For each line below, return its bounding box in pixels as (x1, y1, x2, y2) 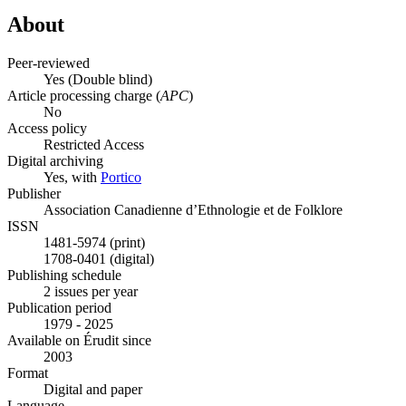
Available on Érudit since (7, 332, 151, 348)
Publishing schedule (7, 266, 121, 283)
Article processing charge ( (7, 87, 160, 103)
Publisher (7, 185, 61, 201)
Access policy (7, 120, 87, 136)
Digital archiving (7, 152, 103, 169)
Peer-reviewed (7, 54, 90, 71)
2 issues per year (43, 283, 138, 299)
